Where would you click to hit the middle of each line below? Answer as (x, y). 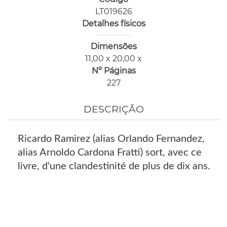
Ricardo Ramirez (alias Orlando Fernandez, (111, 139)
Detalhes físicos (113, 24)
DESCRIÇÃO (113, 109)
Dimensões (113, 46)
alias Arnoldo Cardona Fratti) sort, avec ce (110, 153)
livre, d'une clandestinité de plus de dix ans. (114, 166)
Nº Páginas (113, 71)
